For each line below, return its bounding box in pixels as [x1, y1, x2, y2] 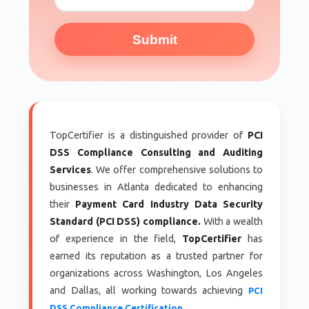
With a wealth [203, 216, 263, 228]
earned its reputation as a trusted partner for [50, 250, 263, 262]
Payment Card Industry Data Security [75, 199, 263, 210]
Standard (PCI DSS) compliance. [50, 216, 203, 228]
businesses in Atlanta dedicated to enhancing [50, 181, 263, 193]
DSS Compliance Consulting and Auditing [50, 147, 263, 159]
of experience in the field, [50, 233, 182, 245]
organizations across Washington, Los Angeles [50, 268, 263, 279]
